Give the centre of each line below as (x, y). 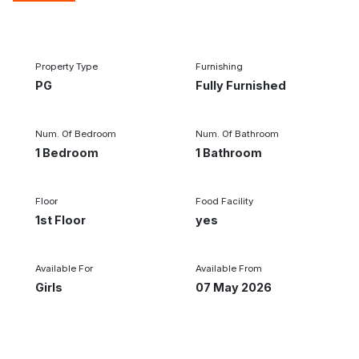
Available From (229, 268)
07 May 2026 (234, 287)
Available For (64, 268)
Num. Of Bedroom (76, 133)
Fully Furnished (241, 85)
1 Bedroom (67, 152)
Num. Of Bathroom (237, 133)
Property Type (67, 66)
